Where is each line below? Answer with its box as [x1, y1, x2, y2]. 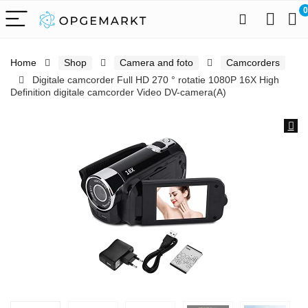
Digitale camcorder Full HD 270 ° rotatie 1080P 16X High [32, 74, 279, 85]
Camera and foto [120, 57, 193, 68]
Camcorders [226, 57, 280, 68]
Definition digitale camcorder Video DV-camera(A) [10, 87, 226, 98]
